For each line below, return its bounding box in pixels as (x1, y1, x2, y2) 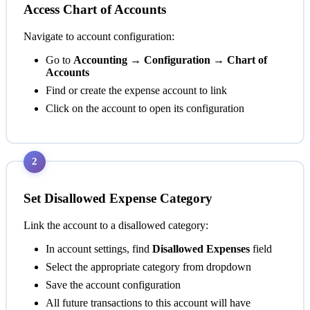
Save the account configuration (46, 279, 181, 291)
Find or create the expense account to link (46, 84, 227, 96)
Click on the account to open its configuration (46, 102, 244, 114)
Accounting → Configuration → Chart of (73, 53, 267, 66)
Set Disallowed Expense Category (24, 191, 212, 206)
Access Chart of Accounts (24, 1, 166, 17)
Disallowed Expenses (152, 243, 250, 255)
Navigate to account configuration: (24, 30, 174, 42)
